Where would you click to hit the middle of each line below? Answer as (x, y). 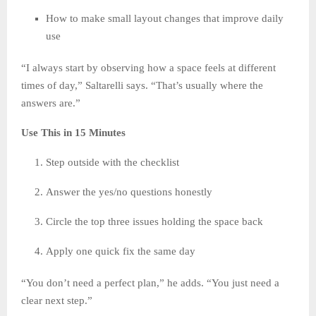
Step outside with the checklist (113, 162)
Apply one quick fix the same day (121, 251)
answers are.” (51, 103)
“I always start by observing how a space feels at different (148, 67)
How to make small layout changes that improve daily (165, 18)
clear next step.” (57, 300)
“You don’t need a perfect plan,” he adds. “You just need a (150, 282)
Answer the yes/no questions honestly (129, 192)
